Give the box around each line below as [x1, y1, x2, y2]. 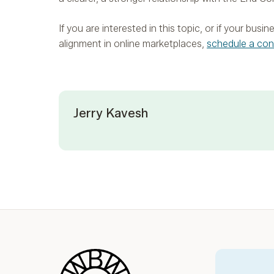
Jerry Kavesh [73, 106, 148, 121]
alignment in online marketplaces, [59, 38, 207, 50]
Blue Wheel [58, 250, 108, 262]
